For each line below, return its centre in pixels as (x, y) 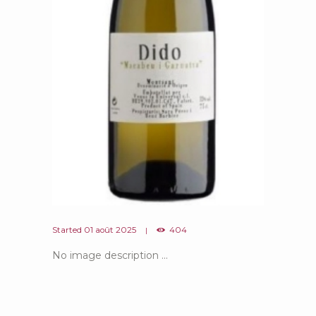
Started (68, 230)
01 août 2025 (110, 230)
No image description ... (110, 256)
